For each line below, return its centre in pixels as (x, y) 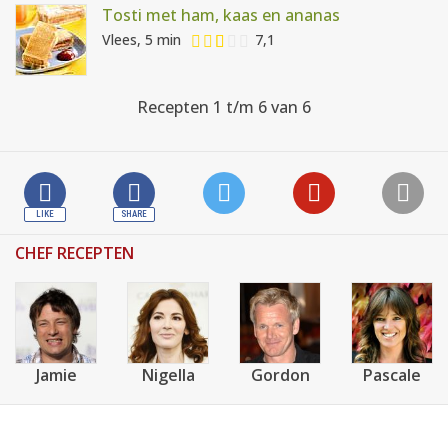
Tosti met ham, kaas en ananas (221, 15)
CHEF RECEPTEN (74, 253)
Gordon (280, 375)
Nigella (168, 375)
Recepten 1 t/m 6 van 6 (224, 107)
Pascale (392, 375)
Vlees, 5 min (141, 40)
